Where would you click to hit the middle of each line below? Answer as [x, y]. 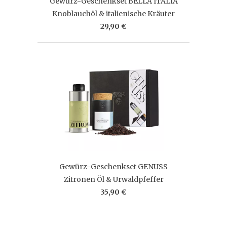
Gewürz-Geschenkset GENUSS [113, 166]
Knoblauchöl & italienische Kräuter [113, 13]
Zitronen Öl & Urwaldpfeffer [113, 179]
